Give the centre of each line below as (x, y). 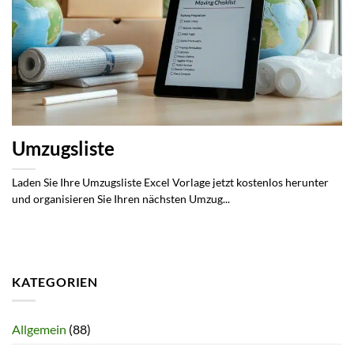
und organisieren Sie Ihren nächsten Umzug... (121, 200)
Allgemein (39, 330)
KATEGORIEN (55, 281)
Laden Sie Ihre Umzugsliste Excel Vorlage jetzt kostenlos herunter (170, 183)
